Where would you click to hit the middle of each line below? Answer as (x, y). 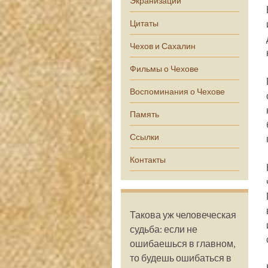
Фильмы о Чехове (164, 68)
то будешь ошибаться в (181, 258)
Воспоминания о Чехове (177, 91)
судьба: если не (164, 229)
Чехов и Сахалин (163, 46)
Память (144, 114)
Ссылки (144, 137)
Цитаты (144, 23)
